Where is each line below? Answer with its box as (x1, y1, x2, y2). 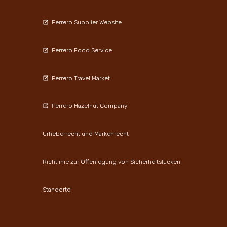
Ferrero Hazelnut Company (51, 102, 127, 109)
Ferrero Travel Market (51, 74, 110, 82)
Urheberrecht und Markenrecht (42, 130, 129, 137)
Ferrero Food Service (51, 46, 112, 54)
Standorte (42, 185, 70, 193)
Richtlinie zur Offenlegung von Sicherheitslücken (42, 158, 180, 165)
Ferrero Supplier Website (51, 18, 122, 26)
